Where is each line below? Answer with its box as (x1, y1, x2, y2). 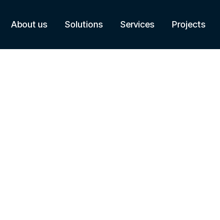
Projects (171, 19, 205, 29)
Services (120, 19, 154, 29)
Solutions (64, 19, 103, 29)
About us (10, 19, 47, 29)
